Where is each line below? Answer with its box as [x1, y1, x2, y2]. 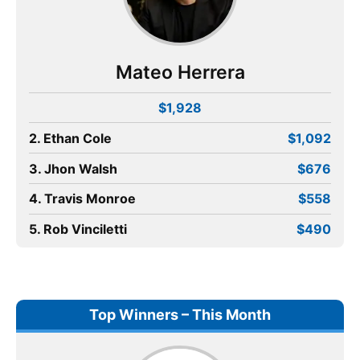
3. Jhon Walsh [29, 160, 117, 177]
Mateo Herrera [115, 60, 245, 84]
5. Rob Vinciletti [29, 221, 127, 238]
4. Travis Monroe [29, 190, 136, 207]
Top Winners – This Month [89, 306, 271, 324]
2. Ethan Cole [29, 129, 112, 146]
